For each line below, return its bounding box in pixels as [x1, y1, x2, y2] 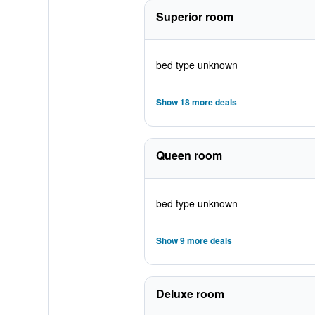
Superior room [155, 8, 233, 25]
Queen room [155, 147, 222, 163]
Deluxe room [155, 285, 224, 302]
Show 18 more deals [155, 96, 237, 108]
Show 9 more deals [155, 234, 232, 247]
